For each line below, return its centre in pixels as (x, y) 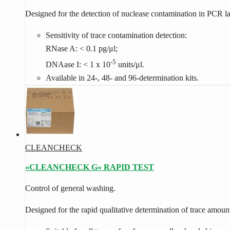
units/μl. (130, 65)
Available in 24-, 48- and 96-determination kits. (122, 78)
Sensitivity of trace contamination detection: (116, 35)
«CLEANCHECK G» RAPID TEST (90, 167)
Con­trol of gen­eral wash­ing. (70, 188)
